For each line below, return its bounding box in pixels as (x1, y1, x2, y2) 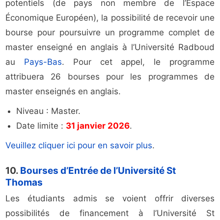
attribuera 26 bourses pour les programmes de (5, 72, 215, 82)
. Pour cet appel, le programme (61, 57, 215, 67)
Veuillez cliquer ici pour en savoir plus (5, 140, 153, 151)
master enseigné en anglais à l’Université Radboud (5, 42, 215, 53)
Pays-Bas (24, 57, 62, 67)
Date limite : (16, 121, 66, 131)
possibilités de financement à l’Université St (5, 208, 215, 219)
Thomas (5, 177, 43, 189)
